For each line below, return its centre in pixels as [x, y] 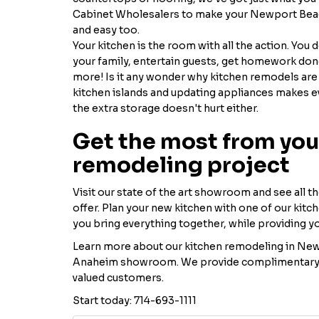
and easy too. [106, 30]
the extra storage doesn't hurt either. [166, 108]
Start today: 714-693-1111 [135, 300]
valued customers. [118, 278]
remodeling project [181, 165]
